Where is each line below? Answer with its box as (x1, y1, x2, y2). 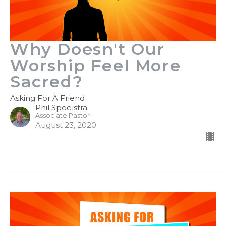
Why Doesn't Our (10, 39, 165, 59)
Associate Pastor (35, 111, 90, 119)
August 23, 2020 (35, 120, 96, 130)
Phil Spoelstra (35, 102, 87, 112)
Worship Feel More (10, 55, 181, 75)
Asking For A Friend (10, 93, 85, 103)
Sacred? (10, 71, 83, 91)
